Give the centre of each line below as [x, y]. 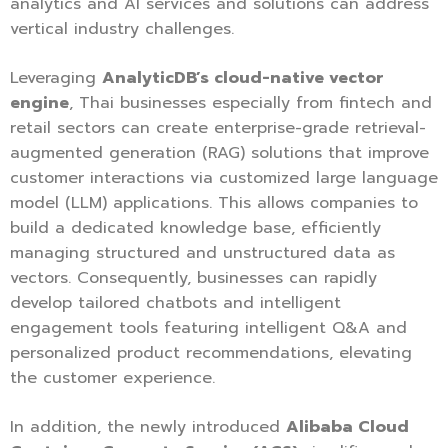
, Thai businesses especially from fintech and [250, 103]
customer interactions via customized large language [224, 178]
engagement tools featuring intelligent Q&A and [208, 328]
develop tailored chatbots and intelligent [175, 303]
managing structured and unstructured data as [202, 253]
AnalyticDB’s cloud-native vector [243, 78]
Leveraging [56, 78]
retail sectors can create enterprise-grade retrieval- [218, 128]
